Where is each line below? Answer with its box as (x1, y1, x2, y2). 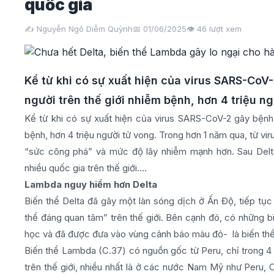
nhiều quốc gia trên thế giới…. (24, 162, 147, 174)
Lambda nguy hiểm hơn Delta (24, 179, 157, 190)
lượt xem (207, 24, 242, 34)
